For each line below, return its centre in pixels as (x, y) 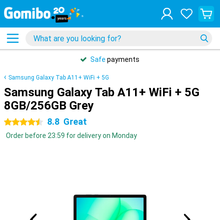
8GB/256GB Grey (49, 106)
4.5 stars (18, 122)
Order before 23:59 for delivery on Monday (71, 136)
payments (123, 59)
